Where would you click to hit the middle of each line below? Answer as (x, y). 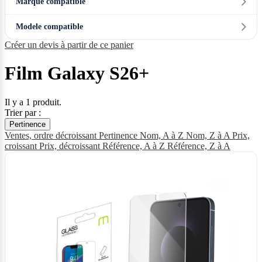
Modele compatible (49, 27)
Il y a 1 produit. (33, 102)
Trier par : (23, 112)
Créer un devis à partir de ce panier (69, 45)
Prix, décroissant (71, 146)
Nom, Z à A (209, 135)
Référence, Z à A (199, 146)
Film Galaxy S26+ (77, 73)
